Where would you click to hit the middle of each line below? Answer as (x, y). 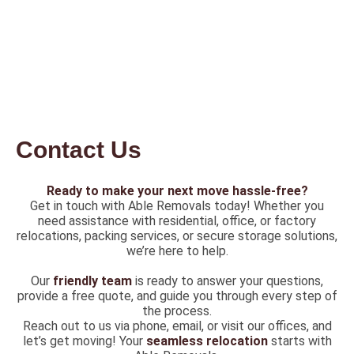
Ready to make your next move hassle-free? (177, 190)
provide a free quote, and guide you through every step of (177, 296)
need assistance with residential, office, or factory (177, 220)
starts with (299, 341)
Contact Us (79, 149)
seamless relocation (207, 341)
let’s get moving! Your (84, 341)
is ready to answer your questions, (228, 281)
